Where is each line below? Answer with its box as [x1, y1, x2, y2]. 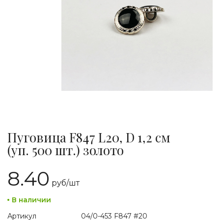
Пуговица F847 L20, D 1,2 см [7, 129, 170, 146]
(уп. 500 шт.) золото [7, 141, 124, 159]
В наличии [12, 195, 51, 204]
